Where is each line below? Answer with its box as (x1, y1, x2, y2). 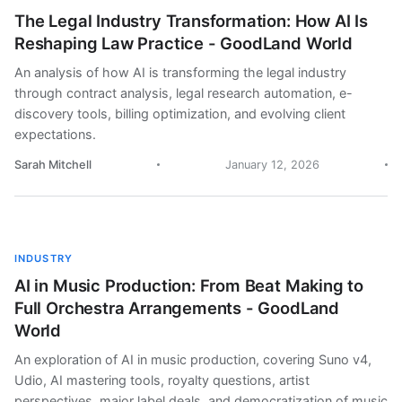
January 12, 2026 (225, 158, 319, 171)
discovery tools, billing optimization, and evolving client (14, 106, 345, 121)
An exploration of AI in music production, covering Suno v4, (14, 352, 371, 367)
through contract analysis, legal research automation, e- (14, 85, 353, 100)
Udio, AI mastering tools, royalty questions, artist (14, 372, 310, 388)
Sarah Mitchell (14, 158, 92, 171)
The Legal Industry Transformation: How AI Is (14, 11, 368, 31)
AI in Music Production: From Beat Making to (14, 275, 364, 295)
